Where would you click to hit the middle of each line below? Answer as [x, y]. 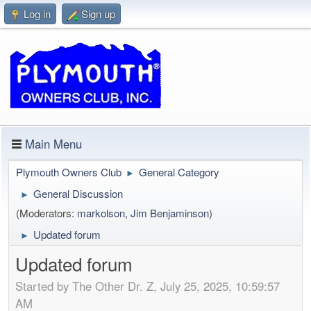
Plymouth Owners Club [69, 172]
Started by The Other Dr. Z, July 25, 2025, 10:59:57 [148, 286]
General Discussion [78, 193]
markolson [101, 213]
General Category [179, 172]
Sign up [98, 14]
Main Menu [53, 144]
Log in [37, 14]
